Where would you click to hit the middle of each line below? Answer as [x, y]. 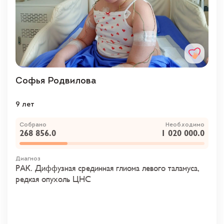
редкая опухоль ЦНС [53, 179]
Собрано [33, 125]
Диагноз [28, 159]
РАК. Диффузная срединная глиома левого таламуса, [107, 168]
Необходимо [185, 125]
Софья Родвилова [56, 81]
